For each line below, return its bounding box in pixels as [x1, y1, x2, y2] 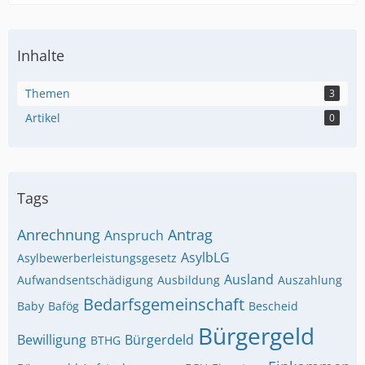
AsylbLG [181, 248, 230, 266]
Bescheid [248, 298, 298, 314]
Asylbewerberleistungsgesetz [17, 250, 177, 266]
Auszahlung [278, 272, 342, 288]
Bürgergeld [198, 320, 314, 351]
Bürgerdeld [125, 331, 194, 349]
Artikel [25, 110, 60, 125]
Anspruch [104, 226, 164, 244]
